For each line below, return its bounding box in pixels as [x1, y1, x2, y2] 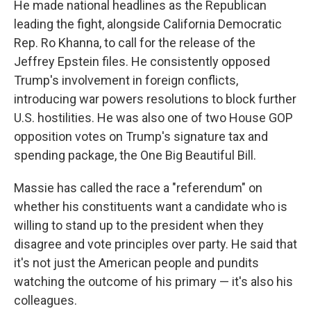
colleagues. [14, 293, 77, 308]
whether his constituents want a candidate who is [14, 199, 287, 215]
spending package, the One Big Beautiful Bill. [14, 148, 256, 163]
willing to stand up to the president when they [14, 218, 264, 233]
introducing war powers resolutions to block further [14, 92, 296, 107]
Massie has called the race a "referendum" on [14, 180, 262, 196]
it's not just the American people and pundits [14, 255, 259, 271]
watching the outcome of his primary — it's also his [14, 274, 293, 289]
